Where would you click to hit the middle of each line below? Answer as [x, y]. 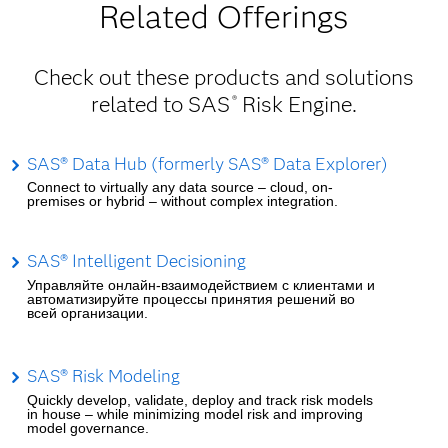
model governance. [87, 427]
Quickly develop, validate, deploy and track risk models [199, 399]
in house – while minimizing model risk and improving [194, 413]
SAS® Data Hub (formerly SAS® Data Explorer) [207, 163]
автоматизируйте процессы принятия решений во [190, 298]
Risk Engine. [296, 104]
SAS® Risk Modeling [103, 376]
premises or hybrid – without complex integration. [182, 201]
